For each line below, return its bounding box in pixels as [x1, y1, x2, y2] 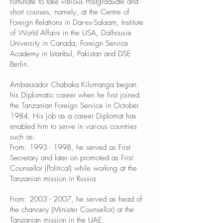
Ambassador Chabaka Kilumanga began [10, 80, 136, 90]
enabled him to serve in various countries [10, 121, 137, 131]
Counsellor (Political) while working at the [10, 163, 137, 173]
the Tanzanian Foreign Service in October [10, 101, 139, 111]
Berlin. [10, 59, 29, 69]
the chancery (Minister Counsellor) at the [10, 205, 134, 215]
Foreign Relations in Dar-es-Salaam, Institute [10, 17, 143, 27]
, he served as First [71, 142, 130, 152]
